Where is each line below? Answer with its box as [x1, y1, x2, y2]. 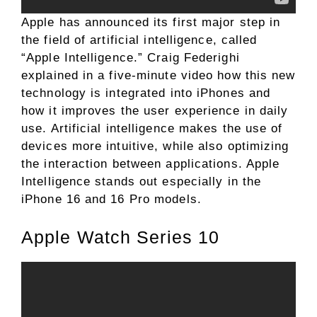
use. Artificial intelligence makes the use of [21, 122, 283, 136]
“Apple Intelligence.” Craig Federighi [21, 51, 240, 65]
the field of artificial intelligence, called [21, 33, 258, 47]
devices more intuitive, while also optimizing [21, 139, 289, 154]
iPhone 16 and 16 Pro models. [21, 192, 202, 207]
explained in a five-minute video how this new [21, 69, 296, 83]
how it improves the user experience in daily [21, 104, 289, 118]
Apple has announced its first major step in [21, 16, 281, 30]
